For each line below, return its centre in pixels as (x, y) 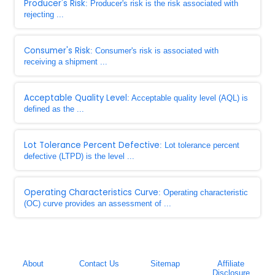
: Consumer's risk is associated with (154, 51)
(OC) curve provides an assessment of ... (98, 203)
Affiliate (231, 264)
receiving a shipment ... (66, 62)
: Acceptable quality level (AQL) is (188, 98)
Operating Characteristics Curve (91, 192)
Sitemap (165, 264)
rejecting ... (44, 14)
